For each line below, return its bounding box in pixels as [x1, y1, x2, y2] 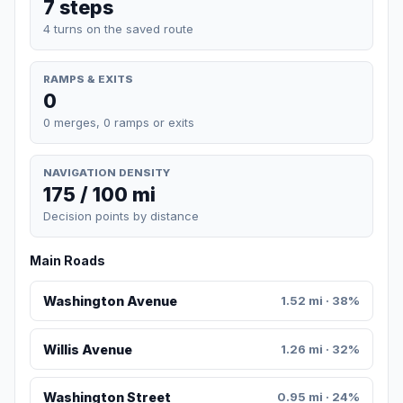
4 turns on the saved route [43, 21, 193, 36]
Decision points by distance [43, 209, 199, 224]
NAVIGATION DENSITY [43, 166, 170, 179]
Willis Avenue [42, 341, 132, 357]
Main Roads [30, 253, 105, 269]
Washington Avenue [42, 293, 177, 309]
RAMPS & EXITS [43, 72, 133, 85]
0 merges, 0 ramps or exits [43, 114, 194, 130]
